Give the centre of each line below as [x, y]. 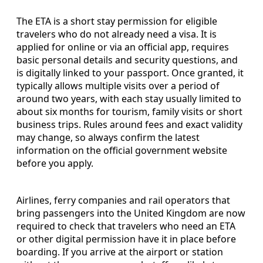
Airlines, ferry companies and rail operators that [123, 200]
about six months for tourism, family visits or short [129, 111]
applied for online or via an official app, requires [123, 47]
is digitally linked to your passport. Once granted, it [130, 73]
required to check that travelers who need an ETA [126, 226]
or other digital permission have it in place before [126, 239]
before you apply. [55, 163]
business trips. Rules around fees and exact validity [129, 124]
